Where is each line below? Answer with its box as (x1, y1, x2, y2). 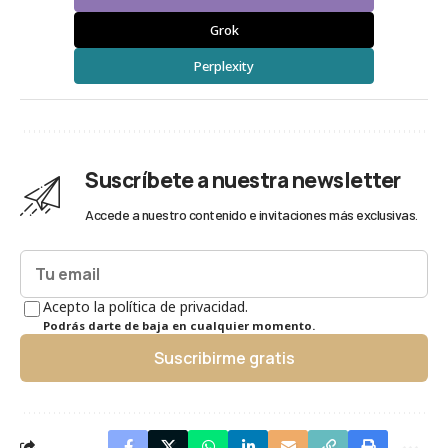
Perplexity (194, 57, 254, 76)
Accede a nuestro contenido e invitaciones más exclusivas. (85, 206, 418, 224)
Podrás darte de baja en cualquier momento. (43, 318, 315, 334)
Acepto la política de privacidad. (43, 297, 248, 317)
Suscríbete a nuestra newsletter (85, 166, 401, 195)
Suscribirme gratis (153, 347, 295, 370)
